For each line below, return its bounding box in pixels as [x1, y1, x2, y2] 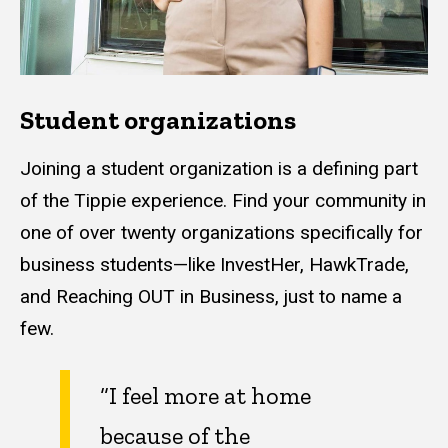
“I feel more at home [100, 380, 311, 410]
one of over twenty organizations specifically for [20, 220, 423, 244]
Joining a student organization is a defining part [20, 156, 418, 180]
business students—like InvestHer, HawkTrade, [20, 252, 409, 276]
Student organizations [20, 103, 296, 136]
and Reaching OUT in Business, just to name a [20, 284, 402, 308]
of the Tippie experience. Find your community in [20, 188, 426, 212]
